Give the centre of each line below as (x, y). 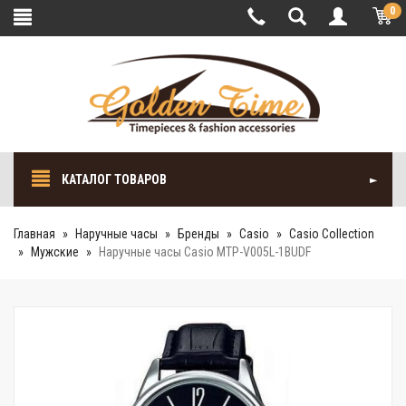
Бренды (198, 234)
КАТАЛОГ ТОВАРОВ (113, 179)
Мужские (55, 252)
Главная (34, 234)
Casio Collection (332, 234)
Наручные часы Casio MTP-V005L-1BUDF (205, 252)
